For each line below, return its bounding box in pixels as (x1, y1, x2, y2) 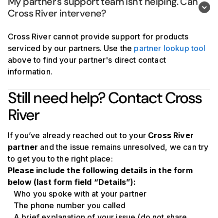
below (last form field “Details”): (8, 177, 136, 187)
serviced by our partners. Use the (8, 43, 134, 53)
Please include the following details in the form (8, 165, 193, 175)
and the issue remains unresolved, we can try (38, 142, 209, 152)
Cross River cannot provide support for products (8, 32, 189, 41)
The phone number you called (14, 200, 126, 210)
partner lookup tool (134, 43, 206, 53)
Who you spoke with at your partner (14, 189, 147, 199)
